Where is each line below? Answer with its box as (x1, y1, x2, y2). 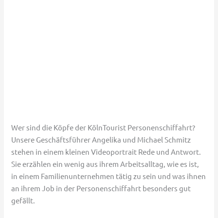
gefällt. (11, 196, 36, 205)
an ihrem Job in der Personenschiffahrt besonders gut (11, 183, 191, 193)
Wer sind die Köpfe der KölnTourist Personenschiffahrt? (11, 123, 196, 132)
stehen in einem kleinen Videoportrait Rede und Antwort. (11, 147, 201, 157)
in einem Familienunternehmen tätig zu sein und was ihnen (11, 171, 206, 181)
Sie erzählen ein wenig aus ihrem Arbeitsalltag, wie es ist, (11, 159, 200, 169)
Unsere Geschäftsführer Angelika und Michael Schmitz (11, 135, 191, 145)
